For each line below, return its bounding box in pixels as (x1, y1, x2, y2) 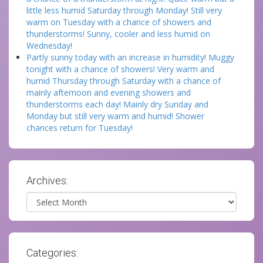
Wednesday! (26, 40, 72, 51)
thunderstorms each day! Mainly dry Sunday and (26, 99, 208, 110)
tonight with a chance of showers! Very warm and (26, 63, 214, 75)
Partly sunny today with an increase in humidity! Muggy (26, 52, 234, 63)
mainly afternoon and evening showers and (26, 87, 191, 98)
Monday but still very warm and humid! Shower (26, 110, 204, 122)
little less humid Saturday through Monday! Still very (26, 5, 222, 16)
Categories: (26, 247, 78, 259)
